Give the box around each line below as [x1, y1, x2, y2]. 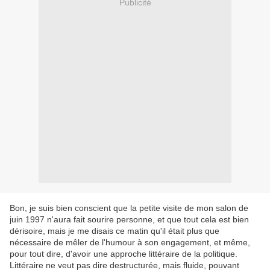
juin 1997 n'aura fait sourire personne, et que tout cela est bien [10, 215, 249, 225]
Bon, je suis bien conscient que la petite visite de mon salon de [10, 203, 248, 213]
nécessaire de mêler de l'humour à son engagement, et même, [10, 237, 250, 248]
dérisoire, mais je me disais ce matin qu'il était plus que [10, 226, 219, 236]
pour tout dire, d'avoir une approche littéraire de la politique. [10, 249, 237, 259]
